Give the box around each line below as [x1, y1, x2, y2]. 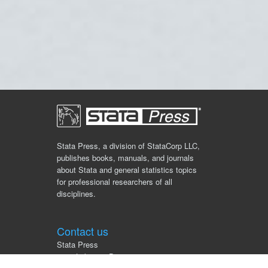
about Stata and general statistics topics [57, 163, 197, 175]
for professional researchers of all [57, 175, 172, 187]
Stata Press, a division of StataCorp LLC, [57, 139, 200, 151]
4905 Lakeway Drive [57, 250, 127, 262]
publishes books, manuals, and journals [57, 151, 194, 163]
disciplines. [57, 187, 96, 199]
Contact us [57, 223, 108, 239]
